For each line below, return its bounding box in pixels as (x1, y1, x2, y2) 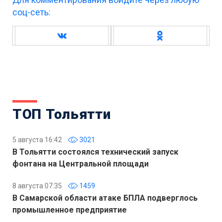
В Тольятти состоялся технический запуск (12, 147, 178, 157)
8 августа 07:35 (12, 181, 62, 190)
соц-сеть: (12, 6, 51, 17)
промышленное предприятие (12, 205, 127, 215)
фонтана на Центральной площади (12, 159, 149, 168)
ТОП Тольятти (12, 106, 111, 122)
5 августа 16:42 (12, 135, 62, 144)
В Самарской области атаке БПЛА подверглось (12, 193, 198, 203)
